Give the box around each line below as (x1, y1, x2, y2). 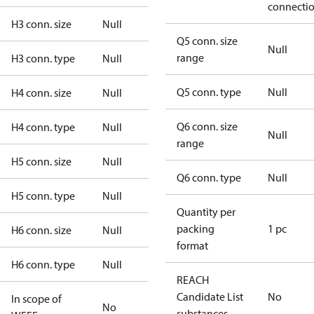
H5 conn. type (11, 189, 75, 203)
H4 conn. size (11, 86, 71, 100)
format (177, 238, 208, 252)
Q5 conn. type (177, 85, 241, 99)
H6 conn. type (11, 257, 75, 271)
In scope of (11, 292, 62, 306)
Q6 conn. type (177, 170, 241, 184)
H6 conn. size (11, 223, 71, 237)
